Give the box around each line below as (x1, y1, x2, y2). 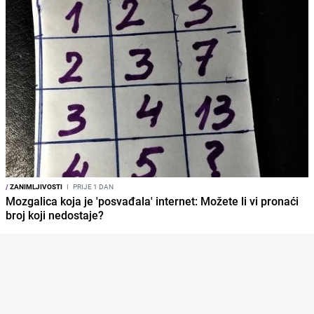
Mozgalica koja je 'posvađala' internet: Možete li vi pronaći (6, 193, 299, 210)
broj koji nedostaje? (6, 207, 104, 224)
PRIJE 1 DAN (71, 182, 114, 192)
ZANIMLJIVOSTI (8, 182, 62, 192)
